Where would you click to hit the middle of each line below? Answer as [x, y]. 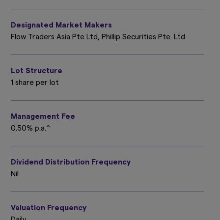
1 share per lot [35, 82]
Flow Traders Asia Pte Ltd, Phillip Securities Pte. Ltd [98, 37]
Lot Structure [37, 71]
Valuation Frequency [49, 208]
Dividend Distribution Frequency [71, 162]
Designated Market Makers [61, 25]
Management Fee [43, 116]
